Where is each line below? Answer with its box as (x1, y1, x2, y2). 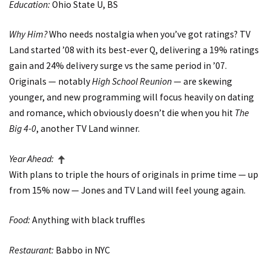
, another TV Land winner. (36, 123, 140, 135)
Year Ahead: (9, 152, 56, 165)
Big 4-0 (9, 123, 36, 135)
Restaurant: (9, 244, 54, 256)
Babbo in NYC (54, 244, 110, 256)
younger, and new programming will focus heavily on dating (9, 91, 254, 103)
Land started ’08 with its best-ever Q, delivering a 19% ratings (9, 44, 259, 56)
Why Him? (9, 28, 47, 41)
